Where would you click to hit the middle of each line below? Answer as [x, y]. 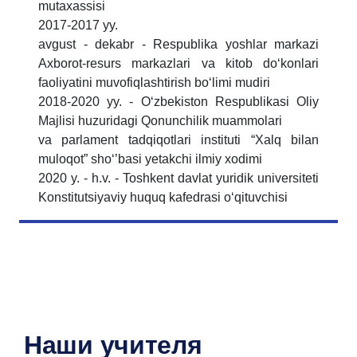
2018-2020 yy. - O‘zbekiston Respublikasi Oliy [178, 102]
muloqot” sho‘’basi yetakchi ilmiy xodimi [150, 159]
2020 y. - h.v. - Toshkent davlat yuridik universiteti [178, 178]
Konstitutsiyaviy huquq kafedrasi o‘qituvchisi [163, 198]
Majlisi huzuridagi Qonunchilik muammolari [162, 121]
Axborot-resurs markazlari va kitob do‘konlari [178, 64]
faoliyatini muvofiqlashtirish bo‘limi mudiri [156, 83]
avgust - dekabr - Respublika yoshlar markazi [178, 45]
